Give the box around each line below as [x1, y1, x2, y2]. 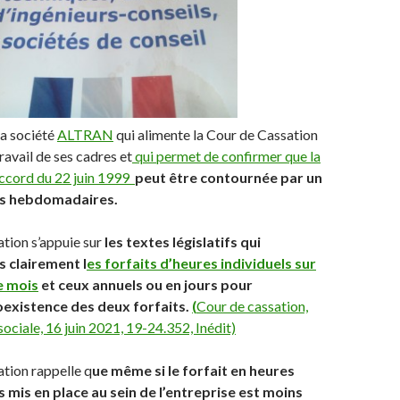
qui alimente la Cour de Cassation [113, 126, 318, 144]
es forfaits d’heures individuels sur [87, 254, 316, 272]
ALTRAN [57, 126, 113, 144]
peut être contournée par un [135, 169, 322, 187]
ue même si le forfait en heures [92, 362, 295, 379]
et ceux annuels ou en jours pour [38, 276, 253, 294]
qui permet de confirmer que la [132, 147, 321, 165]
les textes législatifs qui [102, 233, 261, 251]
